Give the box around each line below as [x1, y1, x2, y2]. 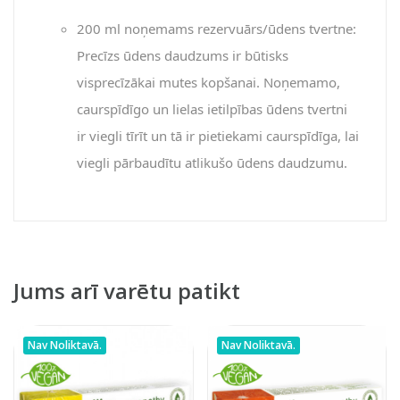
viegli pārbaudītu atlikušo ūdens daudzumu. [77, 153, 347, 171]
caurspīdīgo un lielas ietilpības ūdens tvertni [77, 99, 347, 118]
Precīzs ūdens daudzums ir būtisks [77, 46, 288, 64]
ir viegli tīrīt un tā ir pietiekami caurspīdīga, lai [77, 126, 359, 145]
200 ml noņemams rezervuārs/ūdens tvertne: [77, 19, 356, 37]
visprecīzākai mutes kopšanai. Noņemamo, [77, 72, 340, 91]
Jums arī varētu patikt [13, 275, 240, 305]
